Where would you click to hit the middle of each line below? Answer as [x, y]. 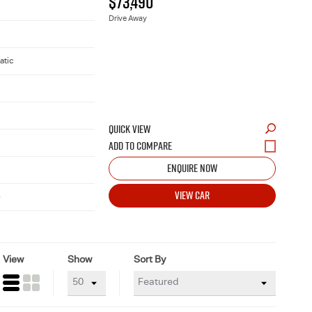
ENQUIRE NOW [192, 167]
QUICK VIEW [130, 128]
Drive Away [128, 19]
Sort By [149, 260]
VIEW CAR [192, 195]
